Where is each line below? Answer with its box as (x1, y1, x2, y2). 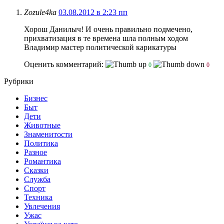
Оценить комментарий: (24, 59, 105, 68)
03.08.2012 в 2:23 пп (58, 7, 127, 16)
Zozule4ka (24, 7, 58, 16)
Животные (24, 120, 60, 129)
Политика (24, 138, 58, 147)
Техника (24, 192, 52, 201)
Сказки (24, 165, 48, 174)
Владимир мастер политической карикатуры (24, 42, 178, 51)
